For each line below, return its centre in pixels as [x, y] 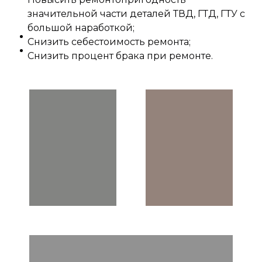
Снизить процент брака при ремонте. [120, 56]
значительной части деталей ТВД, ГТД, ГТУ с [136, 14]
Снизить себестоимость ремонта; [109, 42]
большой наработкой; [81, 28]
